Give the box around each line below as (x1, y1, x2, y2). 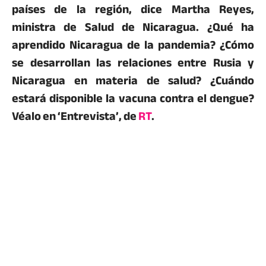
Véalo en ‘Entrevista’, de (12, 104, 138, 127)
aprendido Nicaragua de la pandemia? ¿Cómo (12, 33, 254, 56)
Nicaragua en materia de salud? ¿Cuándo (12, 69, 254, 91)
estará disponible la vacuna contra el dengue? (12, 87, 254, 109)
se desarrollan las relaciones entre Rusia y (12, 51, 254, 74)
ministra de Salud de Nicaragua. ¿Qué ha (12, 15, 254, 38)
